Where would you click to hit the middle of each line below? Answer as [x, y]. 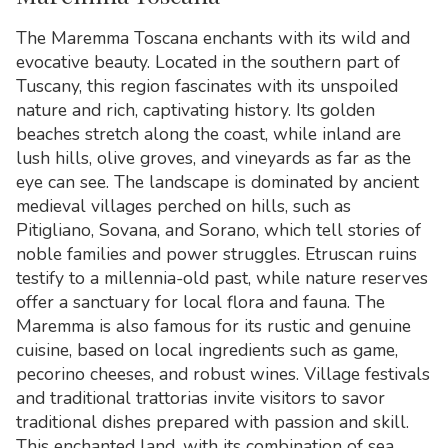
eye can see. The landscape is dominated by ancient [217, 181]
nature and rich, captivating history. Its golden [195, 109]
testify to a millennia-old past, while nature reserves [222, 277]
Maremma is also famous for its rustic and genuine [213, 325]
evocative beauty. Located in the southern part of [208, 61]
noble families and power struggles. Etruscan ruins [216, 253]
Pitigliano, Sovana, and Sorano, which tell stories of [218, 229]
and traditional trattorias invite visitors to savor [200, 397]
